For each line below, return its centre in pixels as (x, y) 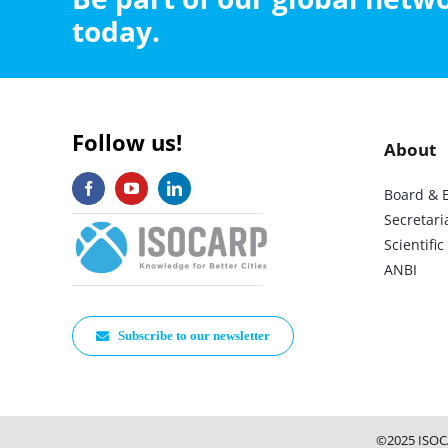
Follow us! (126, 142)
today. (115, 31)
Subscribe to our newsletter (194, 335)
